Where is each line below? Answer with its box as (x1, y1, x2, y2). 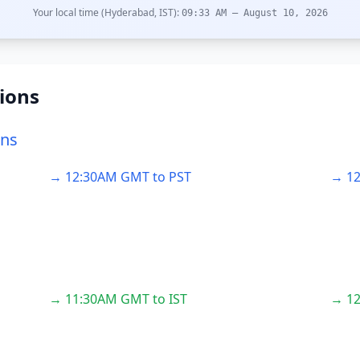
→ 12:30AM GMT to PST (49, 168, 192, 186)
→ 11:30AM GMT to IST (49, 290, 188, 308)
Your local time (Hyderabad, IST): (32, 6, 182, 19)
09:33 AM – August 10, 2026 (181, 7, 328, 18)
